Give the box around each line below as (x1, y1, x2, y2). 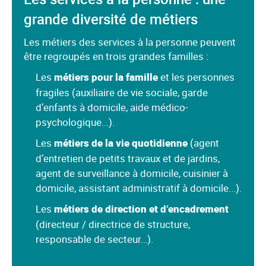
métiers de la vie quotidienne (54, 136, 188, 150)
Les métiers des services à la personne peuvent (24, 35, 236, 49)
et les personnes (158, 70, 235, 84)
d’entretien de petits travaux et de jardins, (36, 151, 220, 165)
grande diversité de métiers (24, 9, 198, 28)
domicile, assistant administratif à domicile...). (36, 181, 242, 195)
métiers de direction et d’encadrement (54, 202, 229, 216)
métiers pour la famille (54, 70, 158, 84)
